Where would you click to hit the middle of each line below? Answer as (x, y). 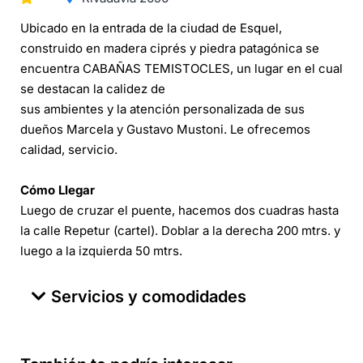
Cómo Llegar (58, 190)
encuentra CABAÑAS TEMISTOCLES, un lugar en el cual (181, 69)
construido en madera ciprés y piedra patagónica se (170, 49)
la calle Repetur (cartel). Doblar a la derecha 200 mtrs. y (180, 231)
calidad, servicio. (69, 150)
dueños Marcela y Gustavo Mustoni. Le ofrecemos (165, 130)
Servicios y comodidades (149, 297)
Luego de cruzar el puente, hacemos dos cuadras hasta (179, 211)
